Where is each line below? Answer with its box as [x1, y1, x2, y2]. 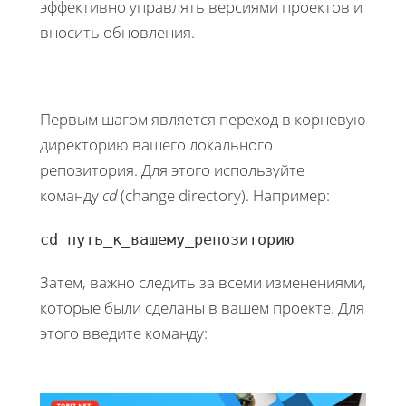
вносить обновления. [40, 21, 195, 43]
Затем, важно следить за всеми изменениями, [40, 271, 366, 293]
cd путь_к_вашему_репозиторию [40, 229, 294, 248]
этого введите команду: [40, 322, 208, 343]
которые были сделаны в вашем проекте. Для [40, 296, 364, 318]
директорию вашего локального [40, 133, 273, 155]
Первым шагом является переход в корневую [40, 108, 366, 130]
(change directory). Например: [117, 184, 330, 206]
